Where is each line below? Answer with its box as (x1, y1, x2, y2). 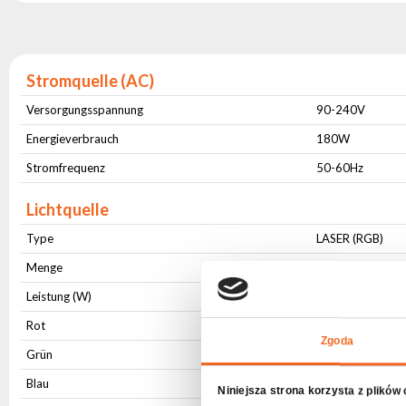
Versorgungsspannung (26, 102, 144, 117)
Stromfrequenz (26, 160, 106, 175)
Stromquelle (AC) (26, 71, 155, 91)
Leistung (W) (26, 289, 92, 304)
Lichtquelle (26, 199, 110, 219)
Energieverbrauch (26, 131, 120, 146)
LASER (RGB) (316, 231, 384, 246)
